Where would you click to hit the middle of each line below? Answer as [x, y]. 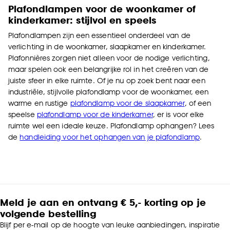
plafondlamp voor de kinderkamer [95, 114]
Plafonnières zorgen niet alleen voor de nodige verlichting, [109, 58]
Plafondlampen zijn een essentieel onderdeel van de [99, 35]
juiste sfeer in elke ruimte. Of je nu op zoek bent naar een [107, 80]
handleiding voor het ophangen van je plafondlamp [110, 137]
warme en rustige [39, 103]
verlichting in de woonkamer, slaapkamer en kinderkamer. [107, 46]
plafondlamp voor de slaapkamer [127, 103]
